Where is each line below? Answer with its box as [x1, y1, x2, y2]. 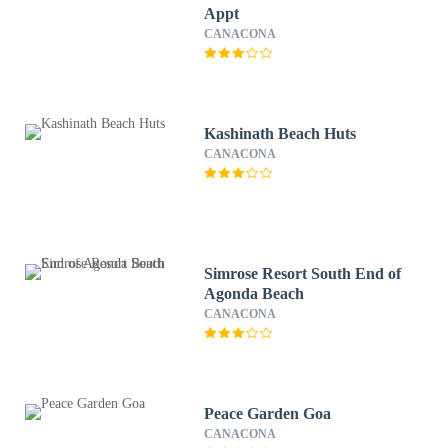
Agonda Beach [204, 285, 305, 302]
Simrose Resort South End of [204, 265, 402, 282]
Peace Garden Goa [204, 405, 332, 422]
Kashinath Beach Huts [204, 125, 357, 142]
